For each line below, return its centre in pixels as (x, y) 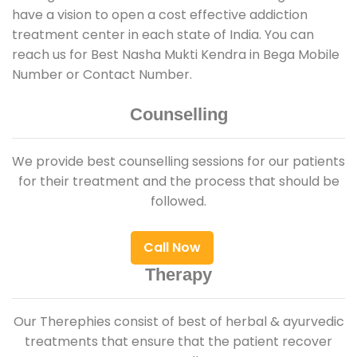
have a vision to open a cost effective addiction (160, 14)
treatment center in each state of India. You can (163, 34)
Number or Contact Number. (102, 74)
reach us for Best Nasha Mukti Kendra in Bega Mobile (176, 54)
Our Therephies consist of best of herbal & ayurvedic (178, 321)
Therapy (178, 274)
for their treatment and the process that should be (178, 181)
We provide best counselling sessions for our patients (178, 161)
